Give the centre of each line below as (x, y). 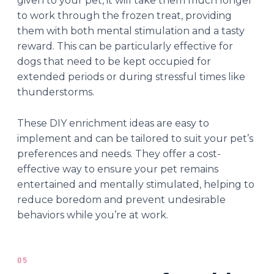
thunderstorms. (56, 92)
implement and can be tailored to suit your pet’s (135, 138)
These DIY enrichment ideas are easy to (113, 123)
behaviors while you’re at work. (93, 215)
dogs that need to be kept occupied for (114, 61)
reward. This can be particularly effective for (125, 46)
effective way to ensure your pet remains (118, 169)
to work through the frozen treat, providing (124, 15)
